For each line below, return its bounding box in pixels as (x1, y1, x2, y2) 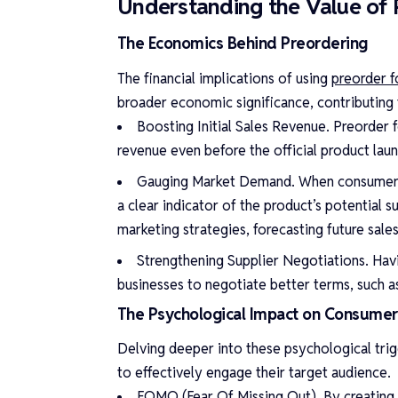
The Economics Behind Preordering (117, 33, 368, 54)
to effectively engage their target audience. (117, 362, 391, 382)
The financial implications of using (117, 68, 331, 88)
